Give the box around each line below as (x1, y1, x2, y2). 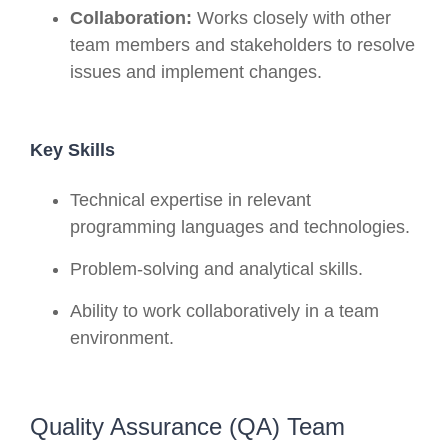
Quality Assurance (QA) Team (30, 412, 345, 440)
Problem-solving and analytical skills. (70, 258, 363, 279)
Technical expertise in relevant (70, 189, 311, 210)
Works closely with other (192, 7, 391, 28)
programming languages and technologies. (70, 216, 410, 237)
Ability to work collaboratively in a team (70, 300, 379, 321)
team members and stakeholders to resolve (70, 34, 415, 55)
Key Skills (30, 139, 115, 160)
